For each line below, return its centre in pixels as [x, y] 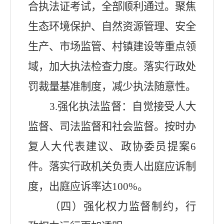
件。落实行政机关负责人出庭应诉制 [112, 167]
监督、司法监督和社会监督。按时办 [112, 127]
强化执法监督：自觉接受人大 [126, 107]
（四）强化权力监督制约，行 [122, 207]
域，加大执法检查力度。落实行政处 [112, 67]
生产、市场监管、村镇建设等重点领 [112, 47]
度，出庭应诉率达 [70, 187]
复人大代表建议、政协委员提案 [109, 147]
